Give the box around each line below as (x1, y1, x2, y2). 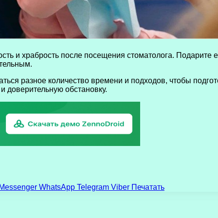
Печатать (131, 182, 164, 191)
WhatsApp (39, 182, 75, 191)
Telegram (77, 182, 109, 191)
